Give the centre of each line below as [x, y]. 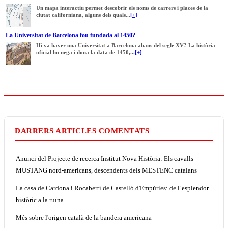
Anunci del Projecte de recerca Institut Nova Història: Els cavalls [105, 158]
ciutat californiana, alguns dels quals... [83, 15]
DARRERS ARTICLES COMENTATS [82, 131]
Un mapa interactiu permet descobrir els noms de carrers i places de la [122, 7]
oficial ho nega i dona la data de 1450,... [85, 52]
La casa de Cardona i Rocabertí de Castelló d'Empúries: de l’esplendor [112, 188]
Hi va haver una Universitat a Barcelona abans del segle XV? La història [126, 45]
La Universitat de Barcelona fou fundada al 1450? [70, 35]
